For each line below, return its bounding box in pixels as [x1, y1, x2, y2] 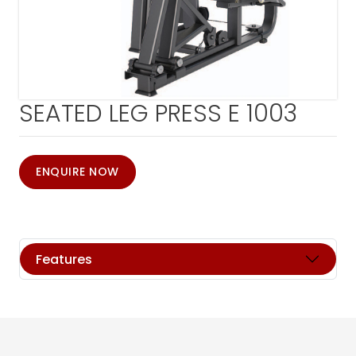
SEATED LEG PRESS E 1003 [19, 97, 297, 130]
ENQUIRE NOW [36, 164, 119, 180]
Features [36, 250, 92, 269]
